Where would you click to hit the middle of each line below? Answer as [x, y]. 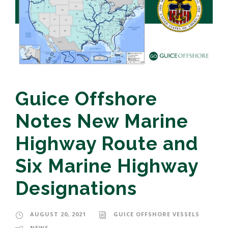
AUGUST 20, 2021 [58, 214]
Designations [76, 189]
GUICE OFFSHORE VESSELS [156, 214]
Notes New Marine [102, 121]
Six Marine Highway [107, 166]
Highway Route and [107, 144]
